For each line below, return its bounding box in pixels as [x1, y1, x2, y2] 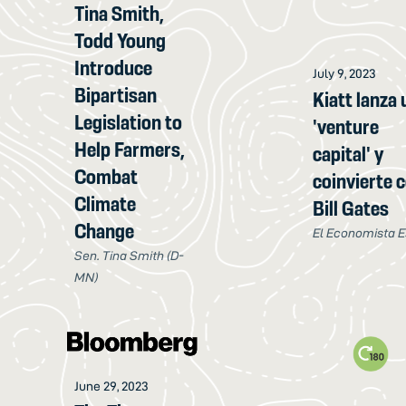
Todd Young [74, 28, 167, 53]
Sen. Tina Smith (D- [74, 247, 185, 263]
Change [74, 218, 135, 243]
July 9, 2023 [313, 66, 377, 82]
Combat [74, 164, 139, 188]
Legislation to [74, 110, 183, 134]
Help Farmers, [74, 137, 186, 161]
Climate [74, 191, 137, 216]
